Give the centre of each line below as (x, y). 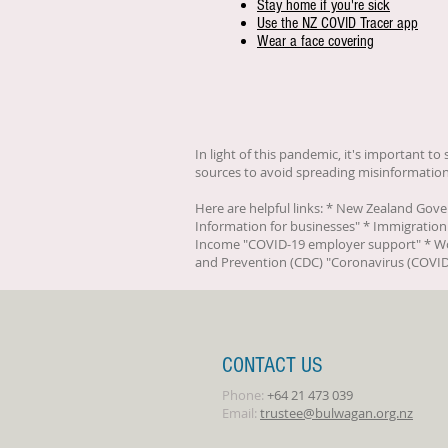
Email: (239, 413)
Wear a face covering (315, 41)
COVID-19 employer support (332, 244)
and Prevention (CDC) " (263, 262)
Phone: (243, 395)
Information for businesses (275, 226)
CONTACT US (272, 365)
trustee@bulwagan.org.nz (336, 413)
